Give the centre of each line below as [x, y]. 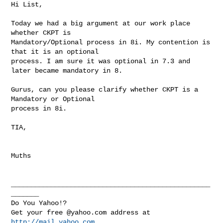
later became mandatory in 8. [67, 70]
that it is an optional [57, 52]
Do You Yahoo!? [39, 203]
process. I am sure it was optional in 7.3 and [101, 61]
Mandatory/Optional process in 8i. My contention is [111, 42]
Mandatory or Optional [55, 99]
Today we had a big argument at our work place [101, 23]
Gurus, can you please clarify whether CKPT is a [105, 89]
